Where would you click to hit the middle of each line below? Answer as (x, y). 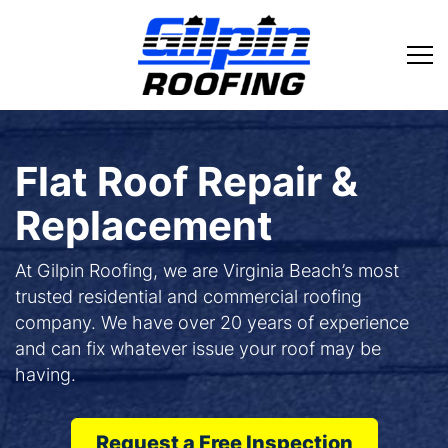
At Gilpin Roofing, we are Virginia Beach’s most (207, 270)
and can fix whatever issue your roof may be (198, 348)
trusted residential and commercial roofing (188, 296)
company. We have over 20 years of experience (212, 322)
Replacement (144, 225)
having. (45, 374)
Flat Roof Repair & (186, 181)
